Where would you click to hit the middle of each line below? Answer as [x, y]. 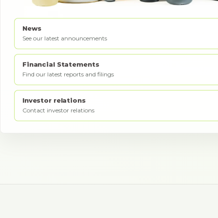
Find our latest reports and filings [68, 74]
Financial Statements [61, 64]
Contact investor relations [58, 110]
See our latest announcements [65, 38]
